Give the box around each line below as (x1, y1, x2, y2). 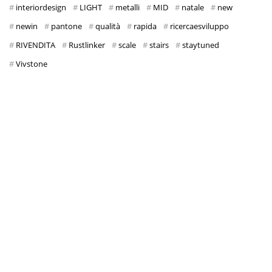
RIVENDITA (16, 39, 55, 51)
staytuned (182, 39, 219, 51)
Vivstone (16, 58, 47, 70)
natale (182, 2, 204, 13)
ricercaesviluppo (170, 21, 229, 32)
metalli (115, 2, 140, 13)
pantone (51, 21, 82, 32)
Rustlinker (69, 39, 105, 51)
